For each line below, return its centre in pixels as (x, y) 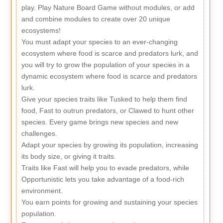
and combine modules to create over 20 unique (96, 19)
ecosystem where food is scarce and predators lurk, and (110, 53)
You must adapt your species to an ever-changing (99, 42)
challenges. (39, 133)
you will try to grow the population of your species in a (105, 64)
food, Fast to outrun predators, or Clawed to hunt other (108, 110)
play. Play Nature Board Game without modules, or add (108, 7)
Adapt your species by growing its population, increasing (110, 145)
